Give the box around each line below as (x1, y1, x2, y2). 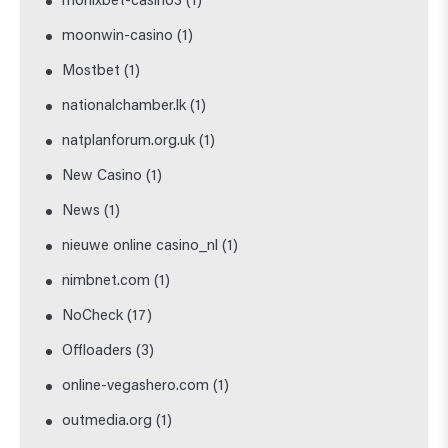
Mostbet (62, 63, 121, 79)
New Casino (62, 168, 143, 184)
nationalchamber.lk (62, 98, 187, 114)
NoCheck (62, 308, 124, 324)
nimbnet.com (62, 273, 151, 289)
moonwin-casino (62, 28, 174, 44)
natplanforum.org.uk (62, 133, 196, 149)
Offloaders (62, 343, 133, 359)
